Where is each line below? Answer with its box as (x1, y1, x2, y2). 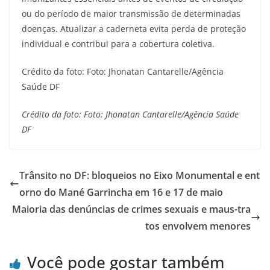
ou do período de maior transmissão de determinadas (22, 7, 240, 19)
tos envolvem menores (145, 219, 251, 233)
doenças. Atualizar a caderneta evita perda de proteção (22, 22, 246, 34)
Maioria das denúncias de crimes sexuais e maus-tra (12, 202, 251, 216)
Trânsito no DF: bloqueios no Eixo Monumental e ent (19, 168, 260, 182)
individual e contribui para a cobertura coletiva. (22, 37, 215, 49)
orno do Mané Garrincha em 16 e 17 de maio (19, 185, 223, 199)
